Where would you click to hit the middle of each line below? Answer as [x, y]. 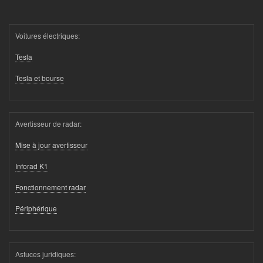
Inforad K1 [32, 166]
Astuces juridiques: [45, 254]
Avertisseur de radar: [48, 123]
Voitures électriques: [48, 35]
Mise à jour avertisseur [51, 144]
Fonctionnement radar [50, 187]
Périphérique [36, 208]
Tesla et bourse [40, 77]
